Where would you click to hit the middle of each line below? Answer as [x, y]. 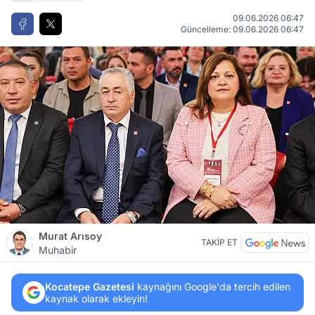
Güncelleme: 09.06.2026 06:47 [242, 29]
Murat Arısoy [70, 236]
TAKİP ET [219, 242]
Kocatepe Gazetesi [90, 287]
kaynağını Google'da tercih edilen [212, 287]
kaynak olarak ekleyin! [96, 298]
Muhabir [58, 250]
